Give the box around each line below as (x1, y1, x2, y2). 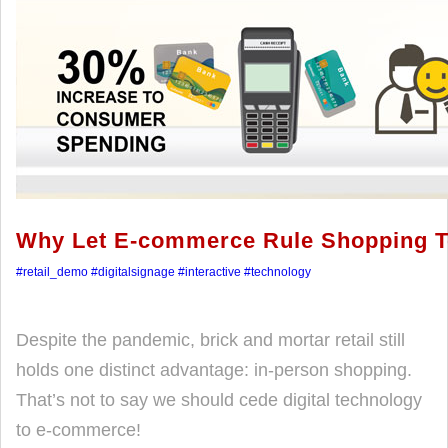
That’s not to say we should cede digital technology (16, 390, 422, 410)
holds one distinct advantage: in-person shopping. (16, 360, 412, 380)
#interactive (178, 265, 241, 279)
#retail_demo (16, 265, 88, 279)
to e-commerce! (16, 420, 141, 440)
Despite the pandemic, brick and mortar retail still (16, 330, 405, 350)
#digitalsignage (91, 265, 175, 279)
